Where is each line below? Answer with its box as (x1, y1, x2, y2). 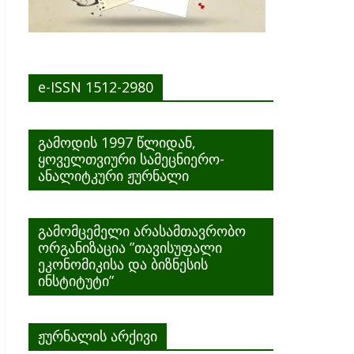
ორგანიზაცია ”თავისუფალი (38, 238, 222, 257)
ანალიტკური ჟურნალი (38, 166, 189, 185)
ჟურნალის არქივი (38, 326, 157, 345)
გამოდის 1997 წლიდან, (38, 133, 196, 152)
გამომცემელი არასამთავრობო (38, 221, 246, 240)
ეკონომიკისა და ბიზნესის (38, 254, 208, 273)
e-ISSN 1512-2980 (38, 77, 153, 96)
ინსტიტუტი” (38, 271, 114, 290)
